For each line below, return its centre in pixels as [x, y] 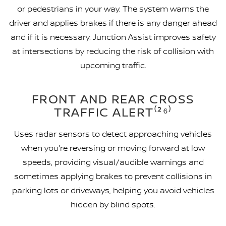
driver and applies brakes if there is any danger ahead [113, 23]
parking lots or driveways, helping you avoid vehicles [113, 190]
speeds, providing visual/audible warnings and [113, 162]
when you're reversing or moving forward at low [113, 148]
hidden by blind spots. [113, 205]
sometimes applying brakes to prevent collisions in [113, 176]
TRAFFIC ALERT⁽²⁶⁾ [113, 112]
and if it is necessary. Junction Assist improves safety [113, 37]
